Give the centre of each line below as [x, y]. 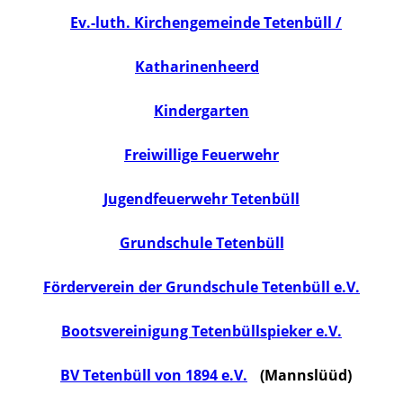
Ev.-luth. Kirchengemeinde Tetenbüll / [206, 23]
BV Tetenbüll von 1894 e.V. [154, 376]
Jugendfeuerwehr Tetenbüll [201, 199]
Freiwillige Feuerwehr [201, 155]
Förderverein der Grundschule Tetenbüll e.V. [201, 287]
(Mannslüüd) [304, 376]
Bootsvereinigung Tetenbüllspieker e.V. [201, 331]
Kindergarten [201, 111]
